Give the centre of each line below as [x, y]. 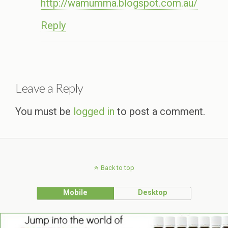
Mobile [76, 193]
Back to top [117, 168]
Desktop [152, 193]
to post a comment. [160, 112]
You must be [44, 112]
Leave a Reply [49, 88]
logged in [94, 112]
